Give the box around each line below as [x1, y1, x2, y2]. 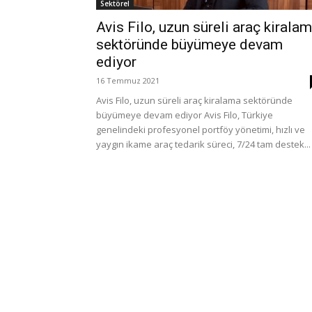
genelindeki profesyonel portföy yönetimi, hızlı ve [96, 123, 305, 136]
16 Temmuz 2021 [96, 75, 159, 86]
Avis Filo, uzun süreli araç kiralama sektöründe [96, 94, 292, 107]
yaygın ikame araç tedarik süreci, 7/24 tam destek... [96, 138, 311, 150]
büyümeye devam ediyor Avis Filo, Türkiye [96, 109, 273, 121]
